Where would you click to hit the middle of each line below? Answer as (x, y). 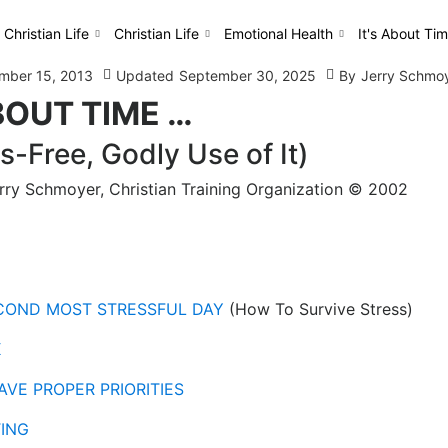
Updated (144, 75)
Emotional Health (278, 34)
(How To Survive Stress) (318, 308)
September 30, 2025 (247, 75)
